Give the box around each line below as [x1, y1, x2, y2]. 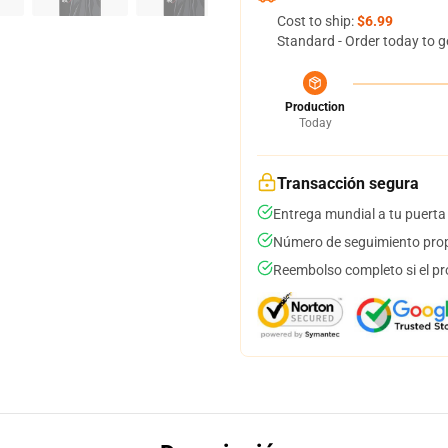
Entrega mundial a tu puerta [273, 206, 446, 222]
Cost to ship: [277, 13, 357, 29]
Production [285, 100, 345, 114]
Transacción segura [277, 174, 419, 193]
